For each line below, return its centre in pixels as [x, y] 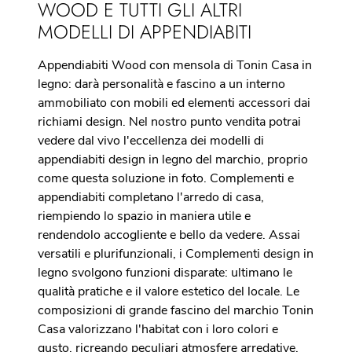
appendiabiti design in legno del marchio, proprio [173, 159]
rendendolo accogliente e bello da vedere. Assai [169, 235]
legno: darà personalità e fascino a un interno [161, 84]
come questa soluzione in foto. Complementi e [166, 178]
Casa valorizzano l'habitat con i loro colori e [158, 329]
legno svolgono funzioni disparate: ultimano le [165, 273]
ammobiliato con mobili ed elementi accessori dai [174, 103]
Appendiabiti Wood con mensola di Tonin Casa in [175, 65]
